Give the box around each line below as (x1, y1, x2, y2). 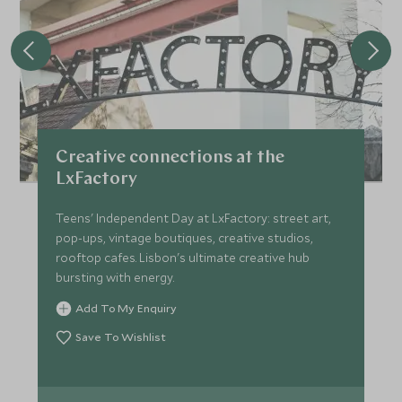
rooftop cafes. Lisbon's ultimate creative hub (56, 249, 310, 266)
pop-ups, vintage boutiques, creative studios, (56, 230, 314, 246)
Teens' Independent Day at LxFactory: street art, (56, 210, 332, 226)
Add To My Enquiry (75, 301, 178, 315)
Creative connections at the (56, 149, 285, 167)
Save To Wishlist (75, 329, 167, 344)
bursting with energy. (56, 269, 175, 285)
